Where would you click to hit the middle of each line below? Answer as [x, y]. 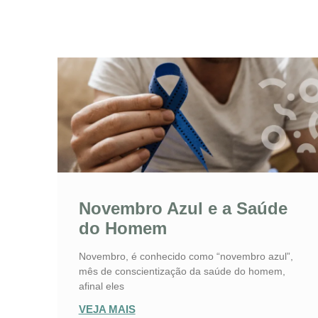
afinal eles [101, 286]
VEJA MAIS [107, 309]
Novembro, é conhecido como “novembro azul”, [186, 257]
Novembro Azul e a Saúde [183, 209]
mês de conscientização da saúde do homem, [182, 272]
